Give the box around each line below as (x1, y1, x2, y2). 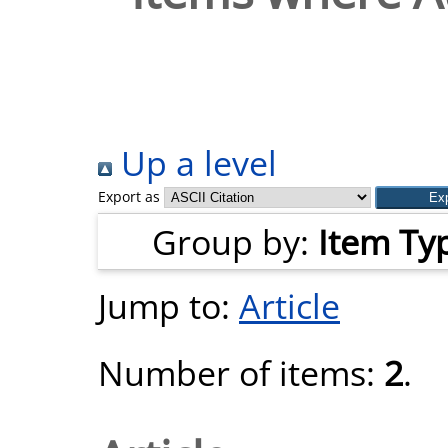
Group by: (152, 218, 318, 265)
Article (239, 282, 340, 329)
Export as (98, 187, 160, 206)
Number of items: (98, 349, 384, 396)
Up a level (112, 139, 277, 186)
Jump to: (98, 282, 239, 329)
